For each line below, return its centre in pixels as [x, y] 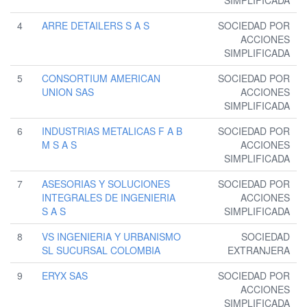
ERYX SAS [65, 276]
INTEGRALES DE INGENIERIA [109, 198]
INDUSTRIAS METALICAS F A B [112, 131]
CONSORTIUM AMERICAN [101, 78]
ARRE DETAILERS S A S [96, 26]
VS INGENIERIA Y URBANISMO [111, 237]
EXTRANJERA [259, 250]
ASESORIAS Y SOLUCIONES [106, 184]
